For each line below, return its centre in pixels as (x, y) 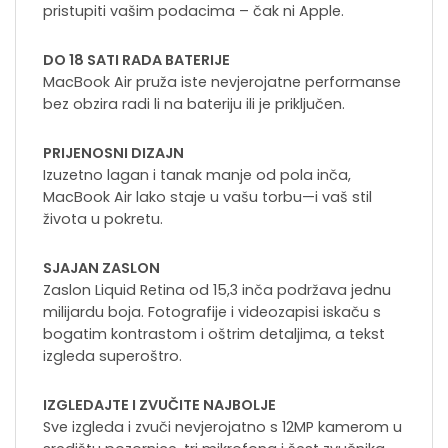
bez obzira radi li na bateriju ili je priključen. (194, 104)
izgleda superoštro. (112, 356)
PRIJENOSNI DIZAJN (113, 153)
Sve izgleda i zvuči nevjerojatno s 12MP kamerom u (222, 427)
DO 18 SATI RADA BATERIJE (136, 60)
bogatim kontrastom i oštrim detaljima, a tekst (214, 334)
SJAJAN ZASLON (101, 268)
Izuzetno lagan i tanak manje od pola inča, (197, 175)
